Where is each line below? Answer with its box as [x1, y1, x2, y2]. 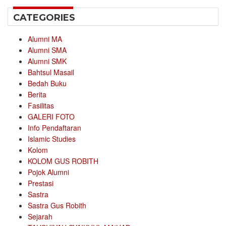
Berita [28, 89, 46, 100]
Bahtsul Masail [28, 67, 74, 78]
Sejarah [28, 211, 52, 222]
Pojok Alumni [28, 167, 69, 178]
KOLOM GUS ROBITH [28, 156, 98, 166]
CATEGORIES [13, 12, 75, 24]
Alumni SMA [28, 45, 67, 55]
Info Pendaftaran [28, 123, 81, 133]
